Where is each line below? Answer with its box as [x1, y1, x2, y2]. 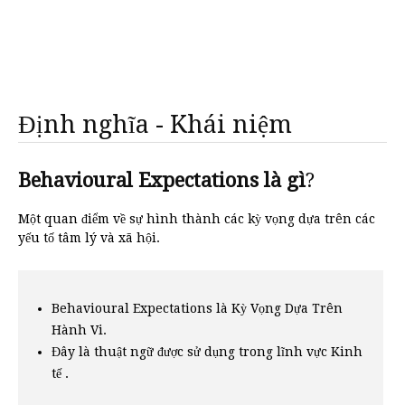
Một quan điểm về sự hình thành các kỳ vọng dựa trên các [18, 212, 375, 226]
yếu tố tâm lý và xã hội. [18, 231, 160, 245]
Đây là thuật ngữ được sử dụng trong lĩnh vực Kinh [52, 344, 363, 359]
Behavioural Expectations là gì [18, 169, 306, 192]
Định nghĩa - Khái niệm [18, 110, 292, 138]
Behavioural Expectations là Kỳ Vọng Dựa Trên [52, 301, 343, 316]
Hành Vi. [52, 323, 107, 337]
